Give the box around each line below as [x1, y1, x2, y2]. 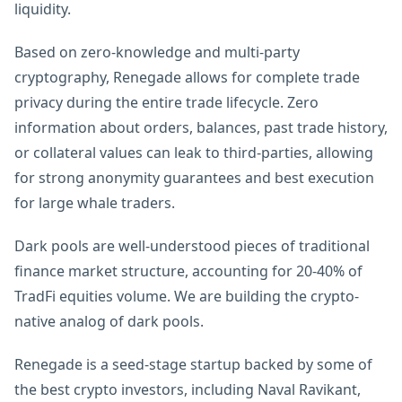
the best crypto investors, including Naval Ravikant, [14, 380, 361, 399]
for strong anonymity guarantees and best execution [14, 168, 374, 188]
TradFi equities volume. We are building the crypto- [14, 286, 359, 306]
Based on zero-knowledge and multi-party [14, 42, 300, 62]
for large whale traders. [14, 193, 175, 213]
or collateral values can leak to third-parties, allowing [14, 143, 373, 162]
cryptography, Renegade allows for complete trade [14, 67, 360, 87]
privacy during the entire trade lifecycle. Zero [14, 92, 319, 112]
